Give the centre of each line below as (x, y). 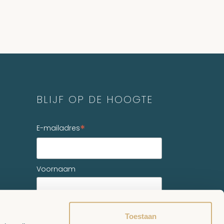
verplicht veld (143, 210)
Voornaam (56, 169)
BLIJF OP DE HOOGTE (94, 99)
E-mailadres (58, 128)
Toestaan (140, 216)
